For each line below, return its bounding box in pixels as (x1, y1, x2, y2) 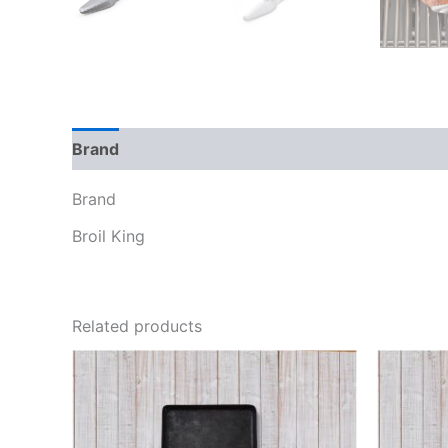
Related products (72, 316, 202, 337)
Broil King (72, 226, 145, 247)
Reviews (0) (140, 139, 236, 159)
